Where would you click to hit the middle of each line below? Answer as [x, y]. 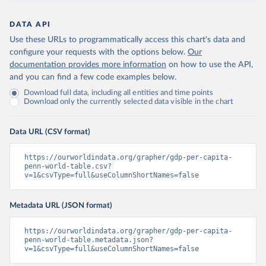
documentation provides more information [88, 65]
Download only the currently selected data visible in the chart [129, 102]
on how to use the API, [211, 65]
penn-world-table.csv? [68, 167]
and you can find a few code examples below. [93, 77]
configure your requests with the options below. [97, 53]
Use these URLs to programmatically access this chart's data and [127, 40]
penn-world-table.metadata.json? [89, 240]
